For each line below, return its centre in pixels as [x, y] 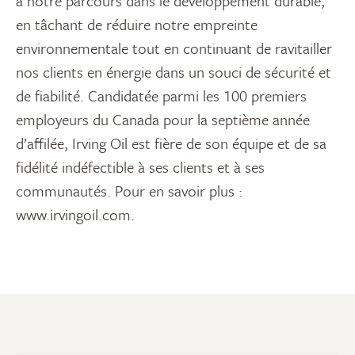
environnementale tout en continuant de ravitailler [174, 48]
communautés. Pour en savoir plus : [129, 191]
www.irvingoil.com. [75, 215]
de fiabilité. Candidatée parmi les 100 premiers [161, 96]
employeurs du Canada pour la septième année [163, 120]
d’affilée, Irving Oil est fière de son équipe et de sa [171, 143]
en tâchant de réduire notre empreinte [137, 25]
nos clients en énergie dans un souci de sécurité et [174, 72]
